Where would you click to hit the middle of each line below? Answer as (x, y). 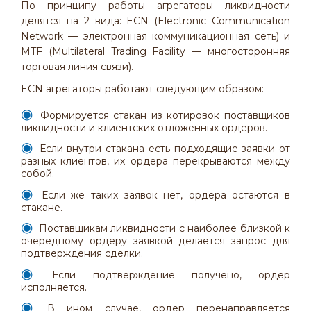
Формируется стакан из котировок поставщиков (165, 115)
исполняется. (54, 287)
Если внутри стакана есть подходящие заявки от (165, 149)
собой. (37, 174)
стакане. (42, 207)
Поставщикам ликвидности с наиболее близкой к (164, 228)
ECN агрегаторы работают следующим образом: (142, 89)
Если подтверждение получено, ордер (171, 275)
